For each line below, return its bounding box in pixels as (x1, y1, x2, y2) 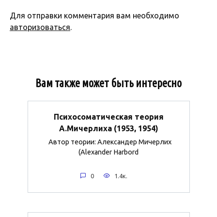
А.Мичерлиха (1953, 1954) (59, 124, 158, 133)
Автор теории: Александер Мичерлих (46, 138, 171, 146)
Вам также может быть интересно (35, 77, 182, 89)
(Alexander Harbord (78, 148, 139, 156)
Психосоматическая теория (53, 112, 164, 121)
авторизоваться (10, 22, 70, 31)
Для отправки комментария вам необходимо (10, 11, 179, 20)
